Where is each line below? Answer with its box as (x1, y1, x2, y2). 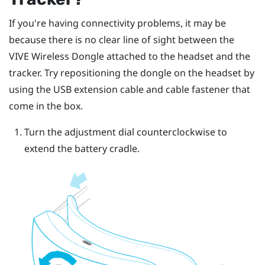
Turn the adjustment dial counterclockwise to (24, 125, 227, 138)
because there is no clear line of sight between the (9, 33, 234, 46)
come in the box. (9, 99, 83, 112)
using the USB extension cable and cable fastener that (9, 82, 250, 96)
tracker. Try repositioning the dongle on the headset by (9, 66, 254, 79)
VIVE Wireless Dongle (9, 49, 104, 63)
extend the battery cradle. (24, 141, 140, 155)
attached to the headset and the (104, 49, 250, 63)
